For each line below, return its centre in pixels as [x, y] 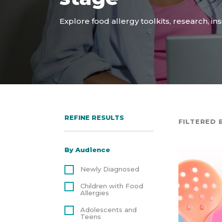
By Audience [87, 150]
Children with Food [111, 186]
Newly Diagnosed [110, 169]
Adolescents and [108, 210]
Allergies [94, 193]
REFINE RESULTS [94, 117]
